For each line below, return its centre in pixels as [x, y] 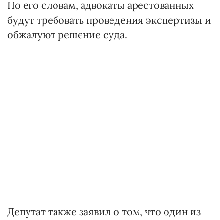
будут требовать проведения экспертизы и [109, 20]
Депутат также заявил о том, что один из [104, 211]
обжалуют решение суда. [67, 35]
